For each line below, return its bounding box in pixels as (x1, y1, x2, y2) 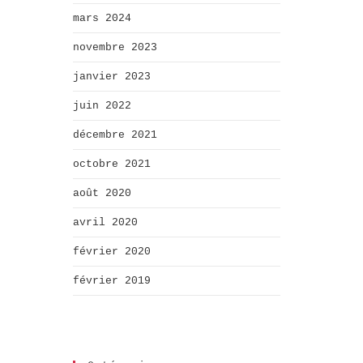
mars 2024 (73, 11, 131, 24)
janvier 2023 (73, 70, 151, 83)
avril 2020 (73, 216, 138, 228)
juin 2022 (73, 99, 131, 112)
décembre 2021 (73, 128, 157, 141)
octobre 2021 (73, 157, 151, 170)
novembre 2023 (73, 41, 157, 53)
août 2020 (73, 186, 131, 199)
